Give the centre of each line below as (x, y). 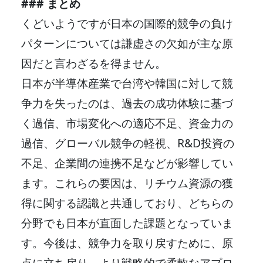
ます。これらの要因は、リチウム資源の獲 (127, 183)
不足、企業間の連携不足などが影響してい (127, 163)
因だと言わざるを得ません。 (94, 63)
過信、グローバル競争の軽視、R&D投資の (128, 143)
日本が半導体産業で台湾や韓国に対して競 (127, 83)
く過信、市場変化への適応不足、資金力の (127, 123)
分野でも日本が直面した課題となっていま (127, 222)
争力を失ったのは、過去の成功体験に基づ (127, 103)
